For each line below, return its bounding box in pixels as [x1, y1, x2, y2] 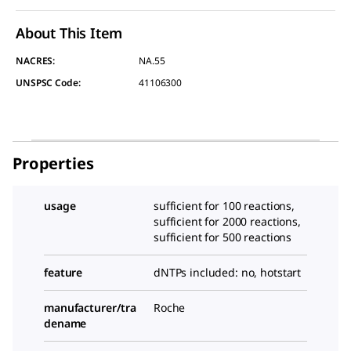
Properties [13, 152, 94, 174]
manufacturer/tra [44, 299, 137, 315]
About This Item [16, 23, 123, 42]
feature [44, 264, 83, 280]
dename [44, 315, 87, 331]
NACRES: [16, 53, 56, 67]
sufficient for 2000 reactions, [154, 213, 301, 229]
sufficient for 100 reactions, [154, 197, 295, 213]
